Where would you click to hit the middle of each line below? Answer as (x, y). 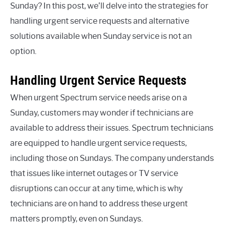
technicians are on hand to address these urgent (99, 204)
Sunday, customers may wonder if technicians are (102, 113)
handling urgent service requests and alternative (100, 21)
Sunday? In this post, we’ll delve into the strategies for (109, 6)
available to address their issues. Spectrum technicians (112, 128)
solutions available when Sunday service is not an (101, 36)
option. (23, 51)
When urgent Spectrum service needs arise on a (99, 98)
